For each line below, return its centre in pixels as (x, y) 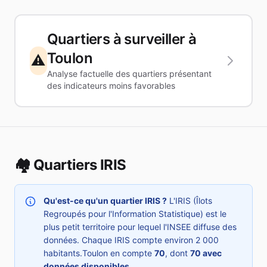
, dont (178, 253)
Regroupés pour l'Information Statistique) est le (135, 214)
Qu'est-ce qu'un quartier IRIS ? (105, 201)
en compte (131, 253)
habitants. (63, 253)
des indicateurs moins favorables (111, 86)
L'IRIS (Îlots (190, 201)
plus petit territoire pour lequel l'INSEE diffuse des (140, 227)
